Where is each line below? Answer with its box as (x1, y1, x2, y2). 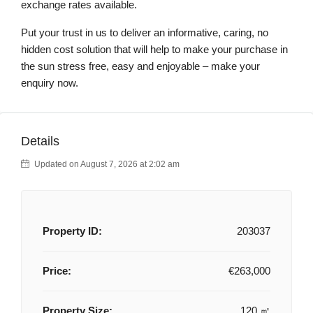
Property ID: (43, 225, 102, 237)
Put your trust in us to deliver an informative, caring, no (21, 27, 268, 38)
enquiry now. (21, 77, 78, 89)
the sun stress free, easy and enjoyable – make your (21, 60, 260, 72)
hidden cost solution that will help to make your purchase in (21, 43, 288, 55)
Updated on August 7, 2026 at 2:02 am (32, 159, 180, 169)
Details (21, 134, 59, 148)
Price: (43, 265, 71, 277)
